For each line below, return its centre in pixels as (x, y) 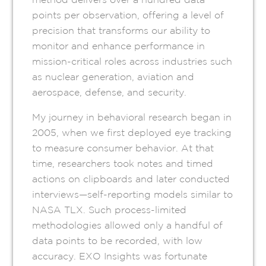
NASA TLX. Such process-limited (110, 210)
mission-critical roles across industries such (132, 61)
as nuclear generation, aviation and (113, 77)
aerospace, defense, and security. (110, 92)
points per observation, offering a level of (128, 15)
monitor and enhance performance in (119, 46)
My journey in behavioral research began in (132, 117)
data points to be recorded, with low (118, 241)
